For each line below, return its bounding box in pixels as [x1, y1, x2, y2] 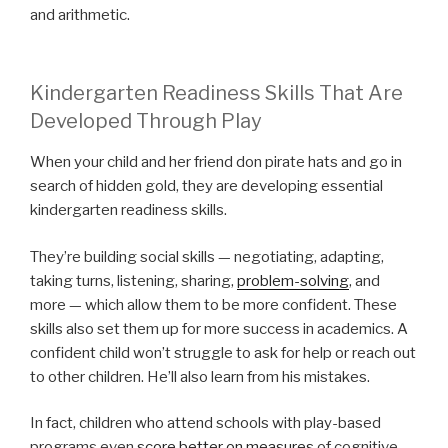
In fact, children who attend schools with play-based [30, 414, 381, 433]
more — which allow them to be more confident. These [30, 295, 397, 314]
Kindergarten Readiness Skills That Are [30, 81, 403, 106]
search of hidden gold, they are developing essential [30, 177, 383, 196]
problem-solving [237, 271, 349, 290]
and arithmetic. [30, 5, 133, 24]
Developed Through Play [30, 109, 262, 134]
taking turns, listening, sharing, [30, 271, 237, 290]
